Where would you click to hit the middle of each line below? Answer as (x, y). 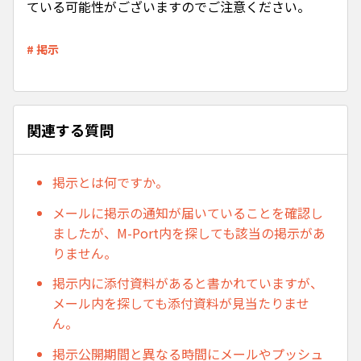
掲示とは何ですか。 (110, 182)
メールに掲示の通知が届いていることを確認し (188, 212)
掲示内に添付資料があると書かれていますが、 (188, 283)
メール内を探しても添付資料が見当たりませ (181, 303)
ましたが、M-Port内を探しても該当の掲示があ (189, 232)
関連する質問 (70, 129)
